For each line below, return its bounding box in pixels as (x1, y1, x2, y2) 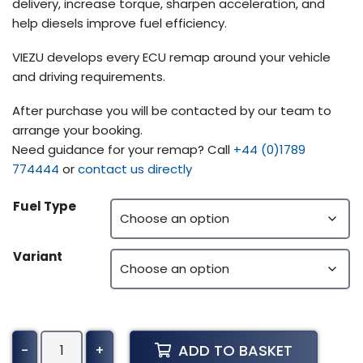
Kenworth (40, 330, 97, 348)
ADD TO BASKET (178, 340, 293, 361)
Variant (13, 247, 62, 265)
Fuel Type (13, 197, 76, 215)
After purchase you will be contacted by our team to (12, 101, 331, 119)
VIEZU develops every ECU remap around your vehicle (12, 48, 331, 66)
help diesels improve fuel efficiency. (12, 14, 227, 32)
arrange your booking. (12, 121, 143, 139)
